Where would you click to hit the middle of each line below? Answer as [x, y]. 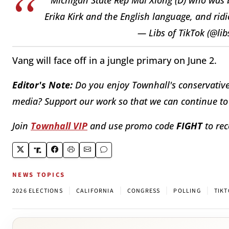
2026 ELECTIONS [38, 191]
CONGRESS [144, 191]
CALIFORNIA [95, 191]
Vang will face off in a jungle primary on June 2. [114, 61]
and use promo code [132, 126]
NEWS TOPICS [39, 175]
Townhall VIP [59, 126]
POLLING [187, 191]
